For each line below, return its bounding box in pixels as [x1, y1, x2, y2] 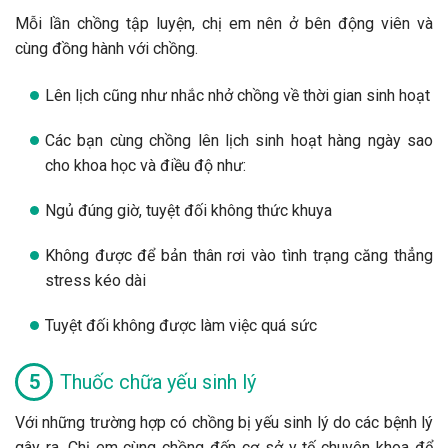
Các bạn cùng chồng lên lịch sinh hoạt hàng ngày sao [45, 130, 433, 150]
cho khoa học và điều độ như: [45, 155, 246, 175]
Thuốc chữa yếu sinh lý [60, 369, 256, 394]
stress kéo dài [45, 270, 146, 290]
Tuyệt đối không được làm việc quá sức [45, 315, 317, 335]
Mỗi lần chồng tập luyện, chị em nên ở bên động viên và [15, 13, 433, 33]
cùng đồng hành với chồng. [15, 38, 198, 58]
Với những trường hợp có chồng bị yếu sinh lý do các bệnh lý [15, 412, 433, 432]
